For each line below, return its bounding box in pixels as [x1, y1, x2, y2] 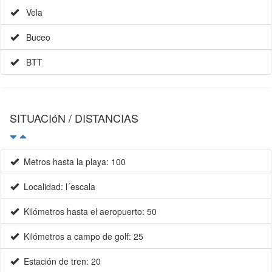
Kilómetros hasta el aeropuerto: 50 [19, 205, 157, 218]
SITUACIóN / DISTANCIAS [10, 110, 138, 126]
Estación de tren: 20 [19, 255, 101, 268]
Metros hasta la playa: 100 [19, 155, 126, 168]
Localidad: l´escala [19, 180, 95, 193]
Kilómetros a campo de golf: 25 [19, 230, 143, 243]
